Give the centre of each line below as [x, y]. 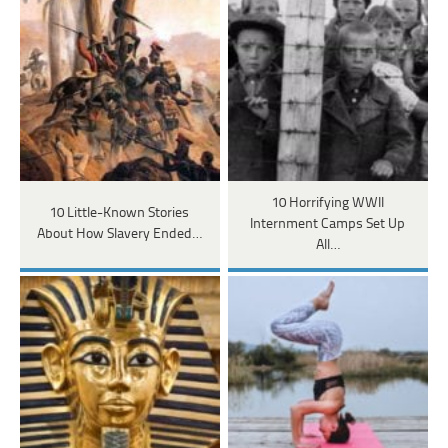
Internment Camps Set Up [328, 224]
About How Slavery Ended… [120, 235]
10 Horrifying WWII [327, 203]
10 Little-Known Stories [120, 214]
